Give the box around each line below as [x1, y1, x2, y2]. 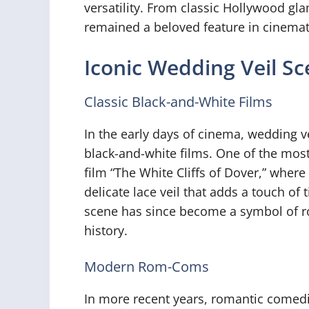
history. [84, 221, 128, 239]
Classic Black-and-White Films [84, 92, 272, 111]
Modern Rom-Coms [84, 257, 209, 276]
